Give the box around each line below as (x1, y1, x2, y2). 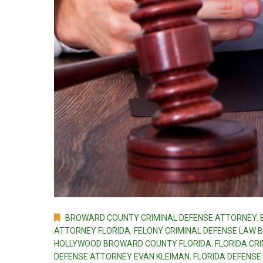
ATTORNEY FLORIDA (54, 226, 130, 236)
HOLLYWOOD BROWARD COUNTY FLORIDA (54, 239, 211, 249)
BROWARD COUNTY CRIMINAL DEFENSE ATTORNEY (65, 213, 257, 223)
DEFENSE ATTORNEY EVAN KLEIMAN (54, 252, 190, 262)
